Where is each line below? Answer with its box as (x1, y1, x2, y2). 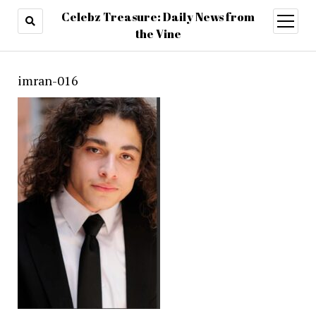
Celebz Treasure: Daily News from (61, 9, 255, 25)
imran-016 (17, 72, 78, 89)
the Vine (135, 26, 181, 42)
